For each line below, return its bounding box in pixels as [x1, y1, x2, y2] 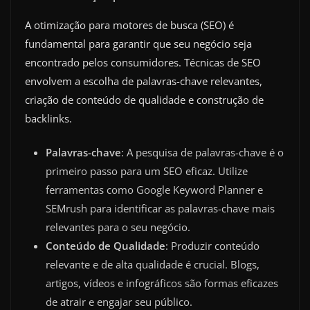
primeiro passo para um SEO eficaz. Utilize [46, 164, 248, 179]
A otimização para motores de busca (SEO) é [25, 17, 234, 32]
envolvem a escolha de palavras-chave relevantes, [25, 73, 262, 88]
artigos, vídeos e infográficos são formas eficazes [46, 276, 278, 291]
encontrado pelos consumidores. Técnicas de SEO [25, 55, 261, 69]
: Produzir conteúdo [165, 239, 259, 253]
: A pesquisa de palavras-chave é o [121, 145, 284, 160]
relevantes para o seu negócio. [46, 220, 190, 235]
